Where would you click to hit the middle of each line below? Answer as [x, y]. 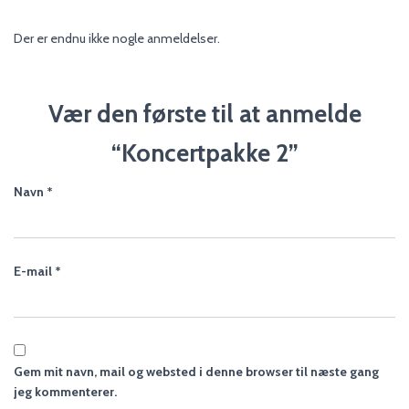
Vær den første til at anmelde [204, 114]
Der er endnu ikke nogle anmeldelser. [117, 38]
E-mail [34, 271]
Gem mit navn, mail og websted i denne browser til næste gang [196, 372]
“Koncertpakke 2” [204, 153]
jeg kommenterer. [65, 392]
